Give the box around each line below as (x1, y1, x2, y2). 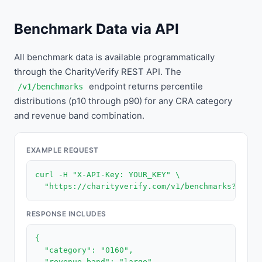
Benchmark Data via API (14, 20, 179, 37)
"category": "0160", (35, 246, 133, 254)
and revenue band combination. (14, 110, 144, 121)
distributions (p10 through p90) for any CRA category (14, 95, 232, 106)
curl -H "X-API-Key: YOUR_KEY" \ (35, 170, 180, 179)
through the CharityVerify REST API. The (14, 66, 181, 77)
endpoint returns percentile (87, 81, 203, 92)
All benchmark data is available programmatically (14, 51, 215, 63)
